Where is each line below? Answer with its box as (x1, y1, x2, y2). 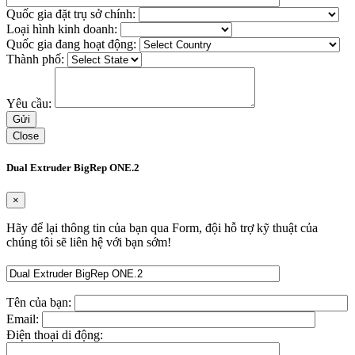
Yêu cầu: (6, 96, 55, 110)
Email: (6, 311, 42, 326)
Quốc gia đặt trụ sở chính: (6, 6, 139, 21)
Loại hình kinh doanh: (6, 21, 120, 36)
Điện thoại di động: (6, 327, 103, 342)
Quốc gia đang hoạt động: (6, 36, 139, 51)
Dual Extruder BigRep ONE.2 (6, 161, 139, 174)
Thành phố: (6, 52, 67, 66)
